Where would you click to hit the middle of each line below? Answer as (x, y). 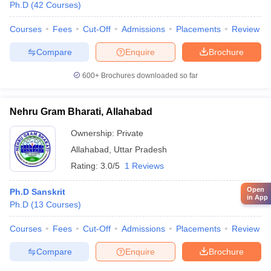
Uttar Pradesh (140, 149)
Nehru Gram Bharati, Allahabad (81, 112)
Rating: (86, 166)
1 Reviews (144, 166)
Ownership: (94, 133)
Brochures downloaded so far (149, 76)
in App (257, 197)
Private (130, 133)
